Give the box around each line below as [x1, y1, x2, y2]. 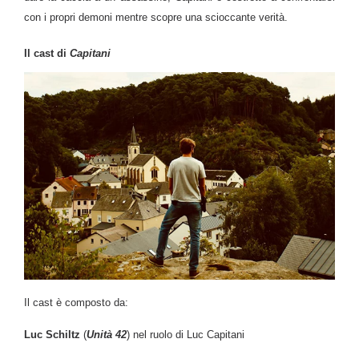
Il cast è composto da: [24, 296, 128, 309]
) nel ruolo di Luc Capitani [127, 328, 244, 341]
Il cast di [24, 46, 70, 59]
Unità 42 [87, 328, 127, 341]
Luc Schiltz [24, 328, 80, 341]
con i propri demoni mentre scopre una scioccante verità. [24, 10, 288, 23]
